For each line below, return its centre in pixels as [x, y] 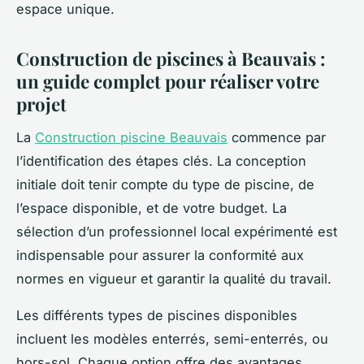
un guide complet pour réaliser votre [168, 81]
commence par [277, 137]
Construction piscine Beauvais [131, 137]
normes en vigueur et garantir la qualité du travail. [174, 278]
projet [41, 104]
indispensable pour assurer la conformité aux [160, 255]
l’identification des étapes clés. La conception [161, 160]
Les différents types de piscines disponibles [157, 315]
